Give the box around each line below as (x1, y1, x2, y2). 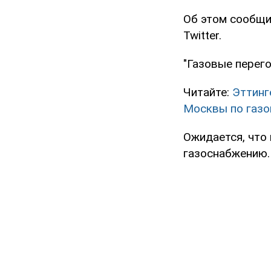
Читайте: (183, 85, 232, 100)
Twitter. (183, 28, 221, 43)
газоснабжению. (183, 146, 270, 161)
